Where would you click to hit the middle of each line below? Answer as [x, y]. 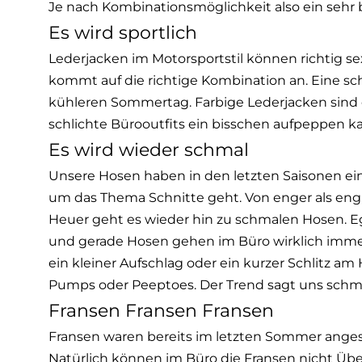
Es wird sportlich [123, 33]
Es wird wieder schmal [149, 150]
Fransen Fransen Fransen [161, 311]
